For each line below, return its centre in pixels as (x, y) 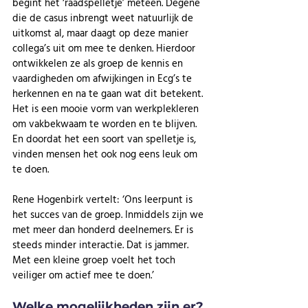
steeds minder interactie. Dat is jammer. (102, 245)
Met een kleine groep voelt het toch (95, 260)
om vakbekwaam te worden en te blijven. (106, 124)
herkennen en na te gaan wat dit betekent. (109, 93)
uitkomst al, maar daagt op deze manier (102, 33)
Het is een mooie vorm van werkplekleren (107, 109)
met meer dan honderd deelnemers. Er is (104, 230)
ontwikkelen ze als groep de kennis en (99, 63)
